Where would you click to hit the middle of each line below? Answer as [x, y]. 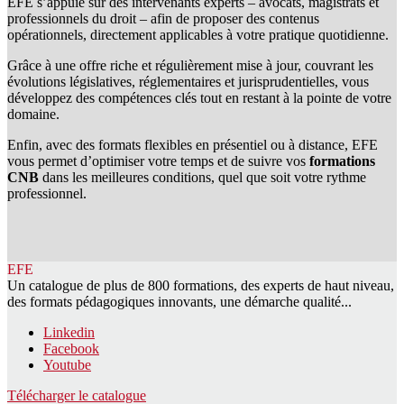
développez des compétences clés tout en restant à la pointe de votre [199, 98]
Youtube [67, 365]
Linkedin [69, 333]
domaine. [35, 115]
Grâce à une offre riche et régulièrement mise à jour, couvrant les [190, 66]
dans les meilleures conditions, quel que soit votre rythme [202, 178]
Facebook [71, 349]
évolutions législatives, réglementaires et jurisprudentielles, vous [188, 82]
